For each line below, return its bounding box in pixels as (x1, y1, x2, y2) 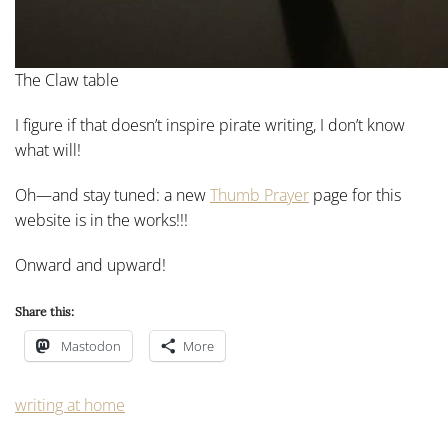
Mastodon (61, 337, 121, 355)
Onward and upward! (15, 254, 166, 276)
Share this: (15, 304, 74, 319)
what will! (15, 139, 81, 161)
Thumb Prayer (210, 184, 309, 206)
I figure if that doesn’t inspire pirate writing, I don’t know (15, 114, 405, 136)
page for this (309, 184, 401, 206)
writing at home (15, 394, 125, 416)
